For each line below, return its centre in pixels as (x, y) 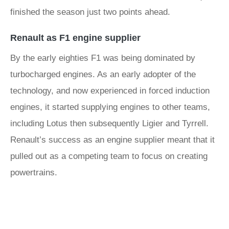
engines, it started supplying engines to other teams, (110, 107)
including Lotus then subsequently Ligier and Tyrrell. (109, 123)
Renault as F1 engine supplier (75, 38)
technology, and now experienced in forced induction (110, 91)
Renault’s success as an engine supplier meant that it (112, 140)
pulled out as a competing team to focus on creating (109, 156)
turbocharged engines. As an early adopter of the (103, 74)
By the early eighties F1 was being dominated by (103, 58)
